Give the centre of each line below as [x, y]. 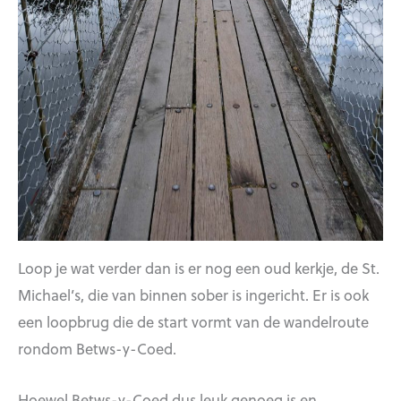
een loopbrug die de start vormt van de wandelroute [193, 322]
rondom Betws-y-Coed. [97, 349]
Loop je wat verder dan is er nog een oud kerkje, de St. [199, 268]
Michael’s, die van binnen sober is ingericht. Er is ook [193, 295]
